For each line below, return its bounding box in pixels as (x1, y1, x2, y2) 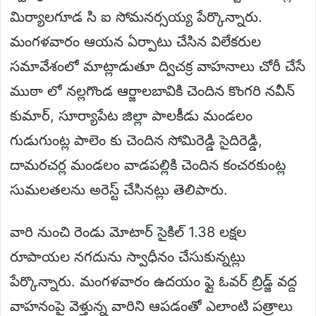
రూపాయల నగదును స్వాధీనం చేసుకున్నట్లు (10, 248, 245, 265)
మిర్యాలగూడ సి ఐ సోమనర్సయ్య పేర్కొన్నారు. (10, 8, 262, 25)
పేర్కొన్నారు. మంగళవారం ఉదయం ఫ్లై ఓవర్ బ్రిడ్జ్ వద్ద (10, 272, 297, 290)
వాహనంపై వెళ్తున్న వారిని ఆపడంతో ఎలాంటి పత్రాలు (10, 297, 293, 315)
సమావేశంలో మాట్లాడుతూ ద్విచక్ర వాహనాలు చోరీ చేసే (10, 57, 305, 75)
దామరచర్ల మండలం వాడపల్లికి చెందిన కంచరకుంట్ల (10, 156, 286, 174)
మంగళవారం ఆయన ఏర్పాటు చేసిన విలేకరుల (10, 32, 261, 50)
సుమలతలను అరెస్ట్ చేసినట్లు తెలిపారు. (10, 181, 228, 198)
